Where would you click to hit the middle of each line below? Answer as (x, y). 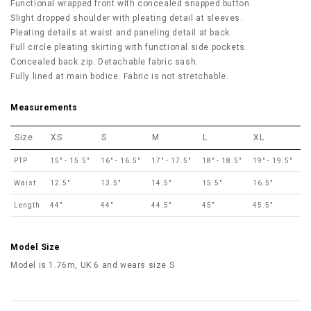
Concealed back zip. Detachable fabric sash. (104, 62)
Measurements (44, 108)
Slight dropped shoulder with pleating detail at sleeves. (127, 18)
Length (27, 205)
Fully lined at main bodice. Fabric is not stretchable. (120, 76)
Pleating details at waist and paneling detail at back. (121, 33)
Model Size (35, 247)
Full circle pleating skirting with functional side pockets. (129, 47)
